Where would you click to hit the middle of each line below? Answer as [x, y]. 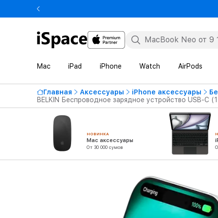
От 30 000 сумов [105, 147]
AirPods [190, 66]
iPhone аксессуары [167, 92]
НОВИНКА [98, 134]
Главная [58, 92]
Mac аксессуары [110, 140]
